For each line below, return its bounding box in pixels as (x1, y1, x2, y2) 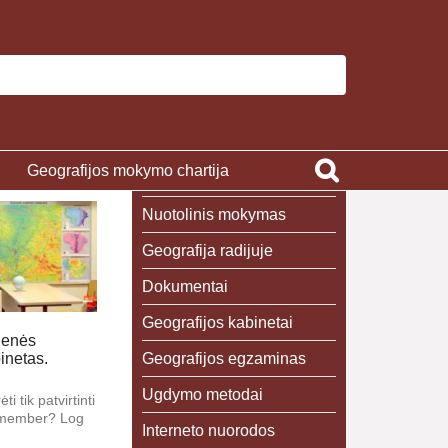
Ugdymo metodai (141, 386, 263, 403)
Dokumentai (141, 278, 228, 295)
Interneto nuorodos (141, 422, 275, 439)
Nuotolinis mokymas (141, 206, 286, 223)
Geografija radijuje (141, 242, 273, 259)
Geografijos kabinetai (141, 314, 293, 331)
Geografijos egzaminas (141, 350, 306, 367)
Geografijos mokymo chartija (26, 161, 229, 179)
